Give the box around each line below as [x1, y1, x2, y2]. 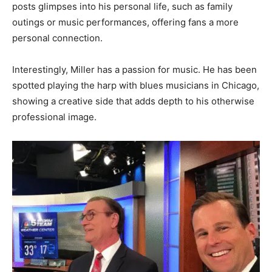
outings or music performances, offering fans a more [12, 16, 239, 29]
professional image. [12, 111, 97, 123]
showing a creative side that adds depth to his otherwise [12, 95, 254, 107]
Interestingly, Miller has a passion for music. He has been [12, 64, 257, 76]
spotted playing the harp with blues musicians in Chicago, [12, 80, 259, 92]
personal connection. [12, 32, 103, 44]
